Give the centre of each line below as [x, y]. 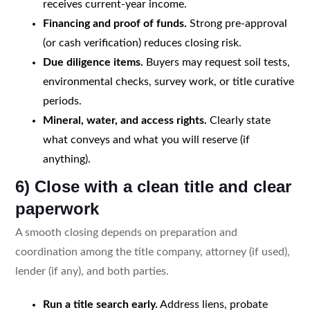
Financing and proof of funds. [115, 23]
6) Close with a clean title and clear [153, 186]
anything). [66, 159]
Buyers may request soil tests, [216, 62]
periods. [62, 101]
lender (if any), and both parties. [92, 271]
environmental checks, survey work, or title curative [168, 81]
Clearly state [238, 120]
